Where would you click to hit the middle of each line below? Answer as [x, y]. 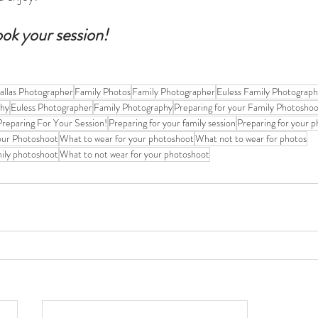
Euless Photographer [51, 107]
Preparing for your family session [172, 123]
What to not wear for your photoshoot [135, 154]
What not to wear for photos [251, 138]
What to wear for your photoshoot [127, 138]
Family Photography [133, 107]
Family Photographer [174, 92]
